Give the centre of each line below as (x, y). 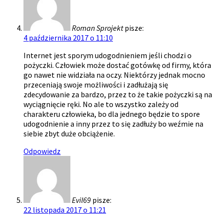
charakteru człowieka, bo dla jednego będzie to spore (112, 114)
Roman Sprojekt (98, 28)
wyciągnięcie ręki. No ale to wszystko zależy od (101, 104)
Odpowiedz (42, 151)
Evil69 (81, 200)
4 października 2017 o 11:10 (68, 38)
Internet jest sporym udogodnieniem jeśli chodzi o (108, 55)
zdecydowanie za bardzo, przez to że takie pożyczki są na (118, 95)
